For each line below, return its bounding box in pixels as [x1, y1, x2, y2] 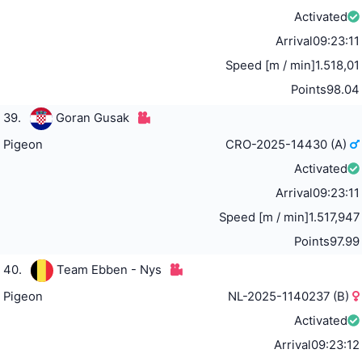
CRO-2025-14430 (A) [225, 137, 351, 153]
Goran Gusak [55, 111, 129, 126]
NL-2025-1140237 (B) [228, 289, 353, 305]
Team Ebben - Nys [56, 263, 162, 278]
